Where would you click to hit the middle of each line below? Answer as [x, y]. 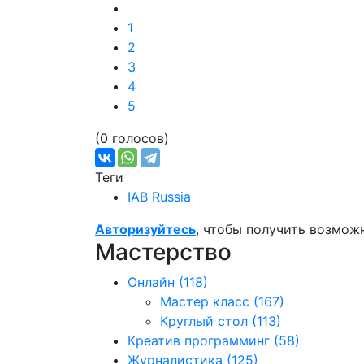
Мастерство [163, 252]
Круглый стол [204, 321]
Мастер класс [205, 301]
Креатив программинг [199, 340]
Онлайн [151, 282]
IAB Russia [159, 197]
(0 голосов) [132, 138]
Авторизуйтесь [145, 229]
